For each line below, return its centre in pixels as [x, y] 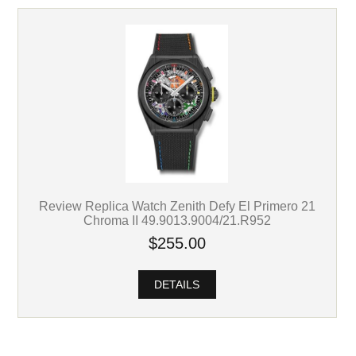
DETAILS [177, 284]
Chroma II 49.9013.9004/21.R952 [177, 221]
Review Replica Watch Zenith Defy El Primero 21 [177, 206]
